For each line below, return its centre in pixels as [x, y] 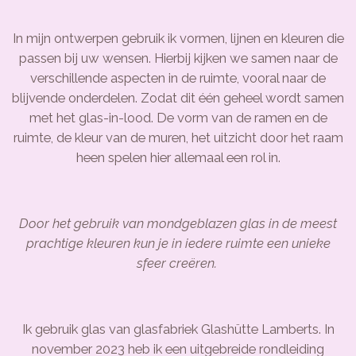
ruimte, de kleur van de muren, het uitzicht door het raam [178, 137]
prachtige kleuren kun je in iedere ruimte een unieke [178, 243]
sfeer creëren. [178, 263]
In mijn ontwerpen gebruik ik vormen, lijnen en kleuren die [178, 38]
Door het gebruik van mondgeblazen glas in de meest [178, 223]
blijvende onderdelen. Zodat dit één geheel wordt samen [178, 97]
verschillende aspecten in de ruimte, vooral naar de [178, 77]
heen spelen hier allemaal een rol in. [178, 157]
